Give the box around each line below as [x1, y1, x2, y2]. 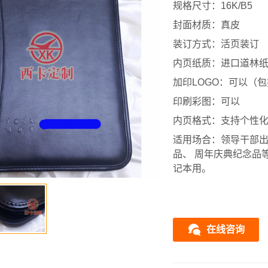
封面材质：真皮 [173, 20, 240, 31]
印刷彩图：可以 [173, 96, 240, 107]
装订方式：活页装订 [173, 39, 259, 50]
